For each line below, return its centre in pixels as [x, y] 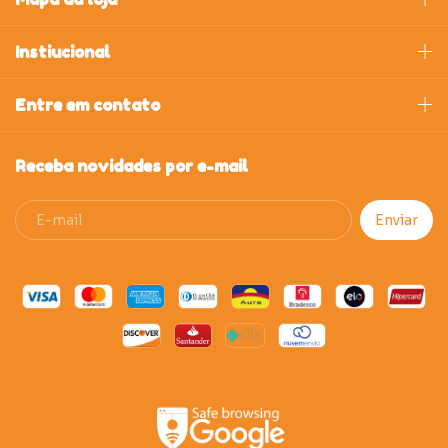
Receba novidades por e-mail [131, 165]
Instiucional [62, 51]
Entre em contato [87, 104]
